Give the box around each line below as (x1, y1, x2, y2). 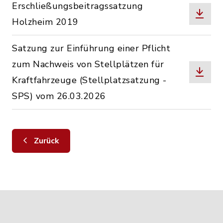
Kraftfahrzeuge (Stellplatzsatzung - (12, 74, 167, 86)
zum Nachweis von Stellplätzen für (12, 58, 164, 70)
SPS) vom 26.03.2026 (12, 90, 106, 102)
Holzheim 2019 (12, 16, 79, 28)
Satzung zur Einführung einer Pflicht (12, 42, 170, 54)
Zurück (32, 135, 59, 146)
